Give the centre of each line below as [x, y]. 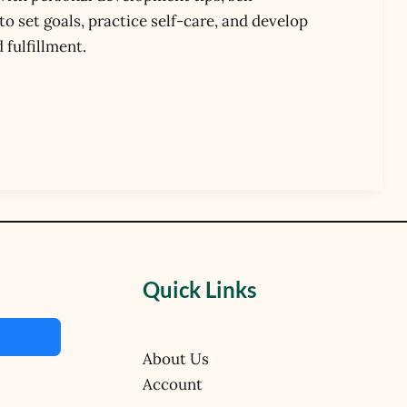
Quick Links [199, 290]
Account [173, 384]
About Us [176, 358]
